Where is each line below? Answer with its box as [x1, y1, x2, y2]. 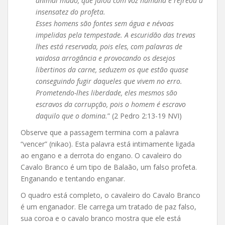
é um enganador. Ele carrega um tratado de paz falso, [21, 201, 196, 211]
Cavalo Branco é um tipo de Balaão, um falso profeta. [21, 162, 197, 172]
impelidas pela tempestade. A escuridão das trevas [36, 30, 195, 40]
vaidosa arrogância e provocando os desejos [36, 53, 175, 63]
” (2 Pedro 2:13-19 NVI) [107, 110, 182, 121]
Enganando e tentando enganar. [21, 173, 125, 183]
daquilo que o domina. [36, 110, 107, 121]
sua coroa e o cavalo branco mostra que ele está [21, 213, 181, 223]
